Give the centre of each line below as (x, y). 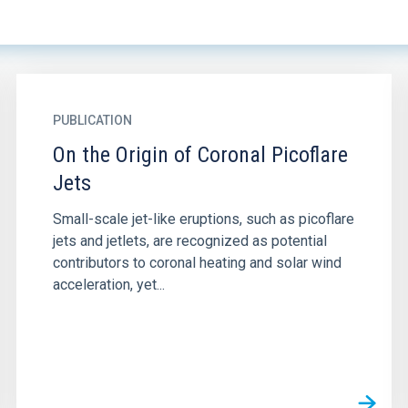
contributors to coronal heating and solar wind (197, 263)
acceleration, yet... (108, 285)
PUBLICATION (92, 120)
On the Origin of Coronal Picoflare (200, 155)
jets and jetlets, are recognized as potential (189, 241)
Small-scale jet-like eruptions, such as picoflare (203, 219)
